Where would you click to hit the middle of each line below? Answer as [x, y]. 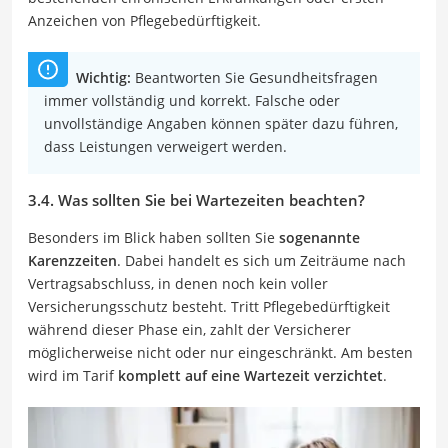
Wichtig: [103, 78]
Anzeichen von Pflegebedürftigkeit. [144, 21]
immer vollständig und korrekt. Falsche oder [192, 101]
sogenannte [319, 238]
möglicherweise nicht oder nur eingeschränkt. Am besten [220, 353]
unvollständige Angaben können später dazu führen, [221, 124]
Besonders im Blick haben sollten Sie [153, 238]
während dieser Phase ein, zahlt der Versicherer [189, 330]
